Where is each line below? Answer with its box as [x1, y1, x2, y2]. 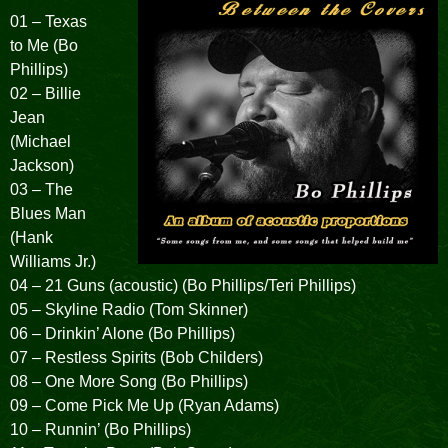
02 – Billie [10, 84, 81, 102]
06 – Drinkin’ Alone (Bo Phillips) [10, 324, 235, 342]
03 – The [10, 180, 73, 198]
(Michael [10, 132, 71, 150]
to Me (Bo [10, 36, 78, 54]
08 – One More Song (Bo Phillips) [10, 372, 248, 390]
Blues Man [10, 204, 86, 222]
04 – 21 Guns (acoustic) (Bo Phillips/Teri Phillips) [10, 276, 356, 294]
